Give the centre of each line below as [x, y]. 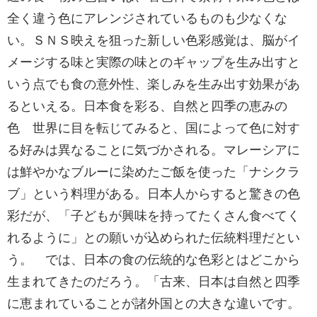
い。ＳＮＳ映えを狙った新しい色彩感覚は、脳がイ [154, 40]
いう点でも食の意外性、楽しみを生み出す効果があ [154, 84]
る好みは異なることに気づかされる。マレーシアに [154, 150]
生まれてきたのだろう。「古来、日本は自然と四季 [154, 282]
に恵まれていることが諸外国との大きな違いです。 [154, 304]
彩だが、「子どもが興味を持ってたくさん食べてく [154, 216]
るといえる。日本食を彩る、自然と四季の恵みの [147, 106]
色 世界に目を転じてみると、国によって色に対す [154, 128]
